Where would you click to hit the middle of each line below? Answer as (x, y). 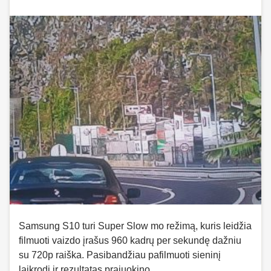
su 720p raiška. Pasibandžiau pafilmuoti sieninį (120, 255)
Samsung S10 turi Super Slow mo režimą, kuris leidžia (135, 226)
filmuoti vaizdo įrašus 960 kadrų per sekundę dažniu (130, 240)
